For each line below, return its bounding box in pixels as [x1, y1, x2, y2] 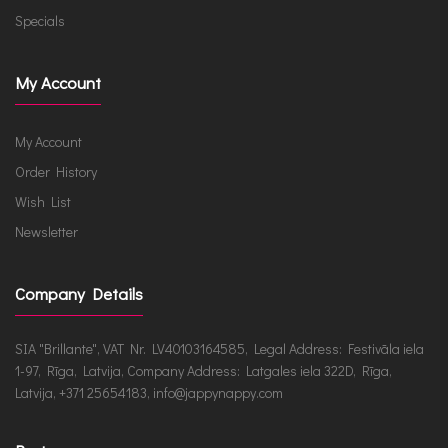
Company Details [15, 281, 143, 305]
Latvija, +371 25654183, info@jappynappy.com [15, 382, 283, 402]
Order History [15, 161, 97, 181]
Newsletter [15, 221, 78, 241]
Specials [15, 10, 65, 30]
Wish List [15, 191, 71, 211]
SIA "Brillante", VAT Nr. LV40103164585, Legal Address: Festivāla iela [15, 338, 424, 358]
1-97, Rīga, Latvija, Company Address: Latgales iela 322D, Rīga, [15, 360, 392, 380]
